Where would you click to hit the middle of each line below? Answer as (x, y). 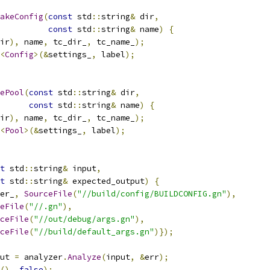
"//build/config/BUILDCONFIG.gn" (152, 194)
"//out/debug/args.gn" (84, 219)
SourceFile (48, 194)
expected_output (106, 181)
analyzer (41, 257)
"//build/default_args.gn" (94, 232)
